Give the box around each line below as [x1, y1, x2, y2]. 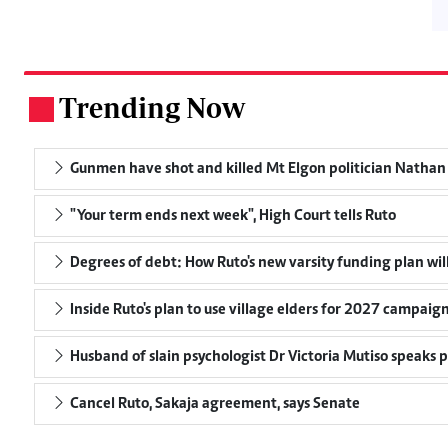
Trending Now [59, 91, 245, 125]
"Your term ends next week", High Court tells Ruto [67, 208, 396, 225]
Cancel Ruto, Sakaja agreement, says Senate [67, 396, 360, 413]
